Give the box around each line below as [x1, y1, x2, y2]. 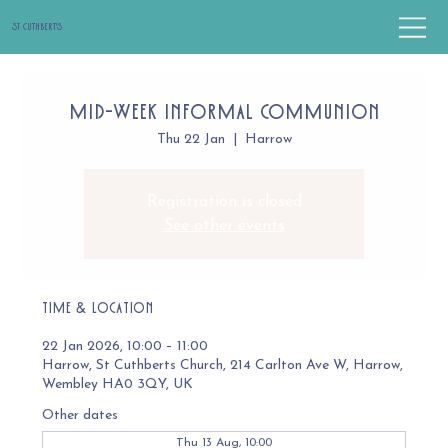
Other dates [42, 408, 119, 424]
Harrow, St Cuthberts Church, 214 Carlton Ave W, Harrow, [42, 358, 404, 374]
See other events [163, 218, 285, 235]
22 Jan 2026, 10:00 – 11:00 [42, 339, 209, 355]
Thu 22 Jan [156, 132, 225, 148]
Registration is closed [146, 194, 302, 211]
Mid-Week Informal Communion [68, 99, 380, 126]
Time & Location [42, 299, 154, 318]
